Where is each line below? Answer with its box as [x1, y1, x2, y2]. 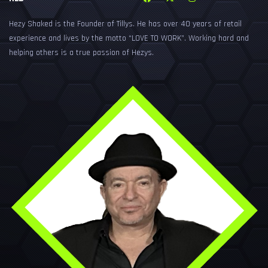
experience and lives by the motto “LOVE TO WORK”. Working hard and [9, 33, 249, 44]
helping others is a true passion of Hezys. [9, 47, 154, 58]
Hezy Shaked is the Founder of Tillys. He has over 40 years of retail [9, 19, 242, 29]
